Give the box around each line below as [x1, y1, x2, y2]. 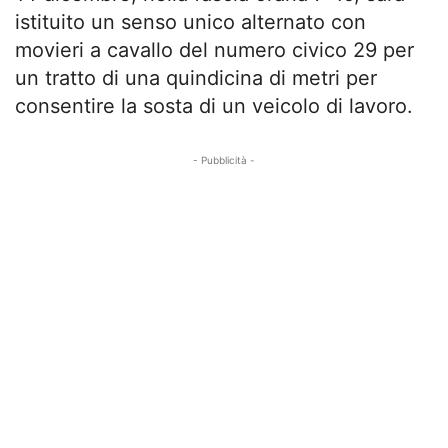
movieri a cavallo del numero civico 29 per [15, 37, 414, 62]
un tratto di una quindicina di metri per [15, 65, 377, 90]
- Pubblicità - [193, 153, 255, 166]
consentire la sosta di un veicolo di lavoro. [15, 93, 413, 118]
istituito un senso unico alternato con [15, 9, 366, 34]
